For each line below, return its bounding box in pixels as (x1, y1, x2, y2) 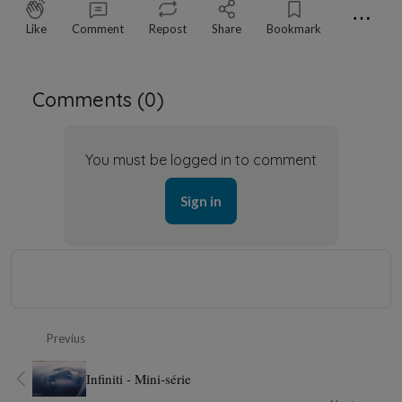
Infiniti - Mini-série (86, 370, 191, 388)
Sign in (180, 193, 222, 209)
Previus (47, 331, 85, 345)
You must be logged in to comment (85, 151, 317, 169)
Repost (149, 22, 187, 36)
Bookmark (267, 22, 321, 36)
